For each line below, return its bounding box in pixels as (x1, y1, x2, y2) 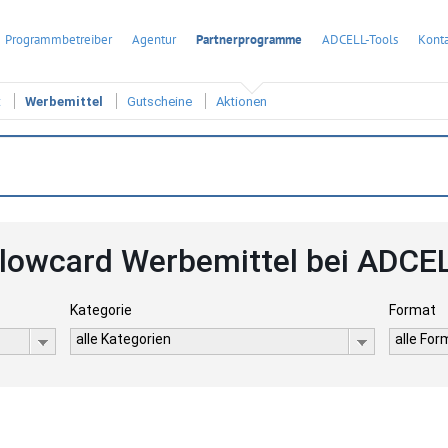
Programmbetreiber (5, 31, 112, 48)
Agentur (132, 31, 176, 48)
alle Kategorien (75, 331, 171, 347)
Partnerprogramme (196, 31, 302, 48)
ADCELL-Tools (322, 31, 398, 48)
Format (389, 302, 437, 318)
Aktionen (216, 94, 267, 110)
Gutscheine (127, 94, 192, 110)
